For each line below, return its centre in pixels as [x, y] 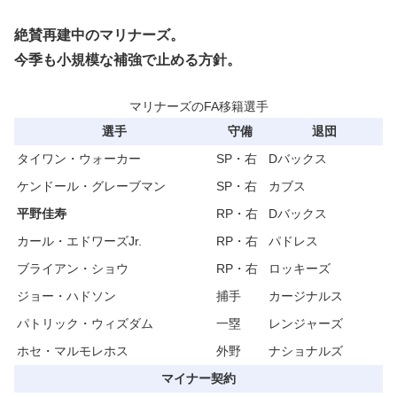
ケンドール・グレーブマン [91, 186]
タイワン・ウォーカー [79, 158]
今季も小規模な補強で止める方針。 [128, 60]
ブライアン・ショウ [73, 268]
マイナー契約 [198, 378]
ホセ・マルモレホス [73, 350]
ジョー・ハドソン [66, 296]
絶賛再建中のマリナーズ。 [99, 35]
